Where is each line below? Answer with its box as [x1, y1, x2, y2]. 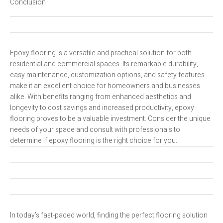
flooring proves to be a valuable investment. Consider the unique [10, 113, 211, 124]
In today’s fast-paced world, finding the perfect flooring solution [10, 210, 208, 221]
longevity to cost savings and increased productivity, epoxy [10, 103, 194, 113]
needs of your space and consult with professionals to [10, 124, 180, 135]
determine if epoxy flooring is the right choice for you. [10, 135, 177, 146]
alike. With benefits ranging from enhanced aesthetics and [10, 92, 191, 103]
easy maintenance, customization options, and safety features [10, 70, 205, 81]
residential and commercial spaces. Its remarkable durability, [10, 59, 198, 70]
